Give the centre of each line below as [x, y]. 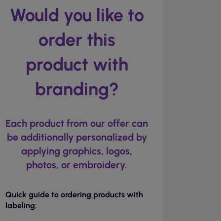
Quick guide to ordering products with [74, 195]
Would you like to [77, 15]
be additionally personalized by [77, 137]
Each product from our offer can [77, 123]
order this [77, 40]
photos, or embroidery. [77, 165]
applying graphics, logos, [77, 151]
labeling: [21, 205]
